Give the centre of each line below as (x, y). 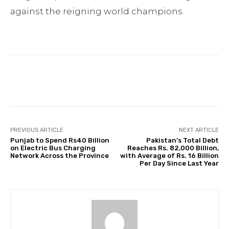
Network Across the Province (60, 155)
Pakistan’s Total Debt (182, 140)
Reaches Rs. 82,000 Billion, (173, 148)
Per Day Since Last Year (179, 163)
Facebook (49, 80)
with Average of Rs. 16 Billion (169, 155)
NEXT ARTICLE (199, 130)
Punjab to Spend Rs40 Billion (60, 140)
